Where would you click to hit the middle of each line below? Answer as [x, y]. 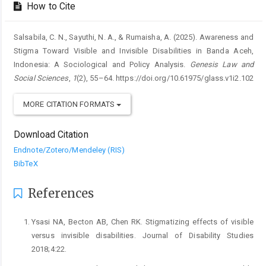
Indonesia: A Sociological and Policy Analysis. [102, 65]
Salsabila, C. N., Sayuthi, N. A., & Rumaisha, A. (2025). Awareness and [134, 37]
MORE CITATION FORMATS [70, 104]
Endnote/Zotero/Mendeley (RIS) [69, 150]
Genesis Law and [222, 65]
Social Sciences [41, 78]
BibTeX [26, 164]
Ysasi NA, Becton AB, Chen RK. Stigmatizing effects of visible [142, 222]
